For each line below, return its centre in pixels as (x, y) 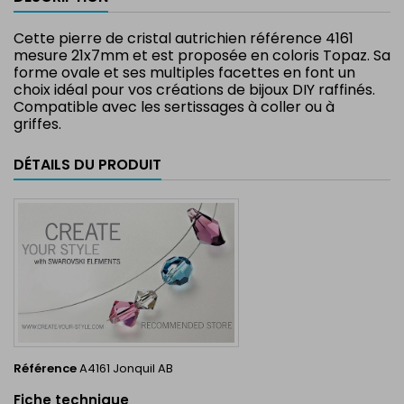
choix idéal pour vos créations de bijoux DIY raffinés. (194, 90)
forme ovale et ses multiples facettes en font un (184, 73)
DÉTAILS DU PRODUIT (87, 165)
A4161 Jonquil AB (126, 368)
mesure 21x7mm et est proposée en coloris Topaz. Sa (202, 55)
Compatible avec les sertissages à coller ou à (174, 107)
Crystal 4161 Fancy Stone (133, 125)
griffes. (37, 124)
